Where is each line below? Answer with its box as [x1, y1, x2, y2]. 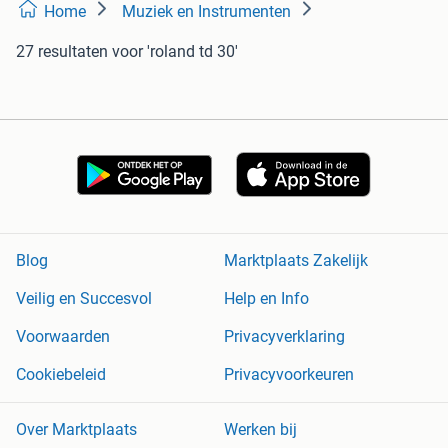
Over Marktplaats [16, 420, 137, 440]
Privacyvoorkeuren [224, 365, 354, 385]
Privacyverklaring [224, 327, 345, 347]
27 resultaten [16, 41, 108, 61]
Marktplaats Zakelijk [224, 251, 368, 271]
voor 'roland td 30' [112, 41, 238, 61]
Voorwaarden [16, 327, 110, 347]
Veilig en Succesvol [16, 289, 152, 309]
